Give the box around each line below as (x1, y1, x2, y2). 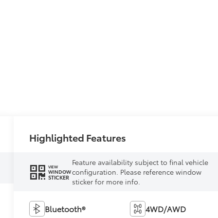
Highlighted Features (29, 130, 127, 145)
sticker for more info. (72, 177, 140, 187)
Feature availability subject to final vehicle (72, 157, 208, 167)
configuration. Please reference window (72, 167, 201, 177)
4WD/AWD (145, 203, 186, 215)
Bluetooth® (45, 203, 86, 215)
